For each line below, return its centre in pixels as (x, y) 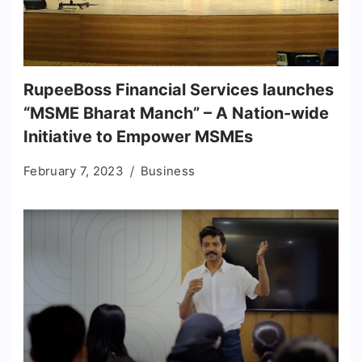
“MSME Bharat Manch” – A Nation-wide (176, 113)
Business (168, 170)
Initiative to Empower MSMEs (138, 136)
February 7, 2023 (74, 170)
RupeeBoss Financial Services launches (179, 89)
